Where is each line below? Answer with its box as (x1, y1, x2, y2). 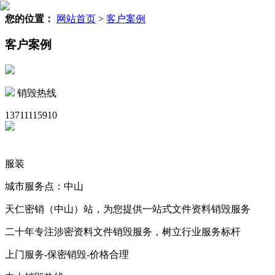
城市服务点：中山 (5, 181, 83, 192)
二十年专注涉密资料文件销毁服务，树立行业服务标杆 (5, 227, 241, 238)
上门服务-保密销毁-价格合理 (5, 249, 129, 260)
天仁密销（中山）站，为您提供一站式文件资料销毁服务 (5, 204, 250, 215)
